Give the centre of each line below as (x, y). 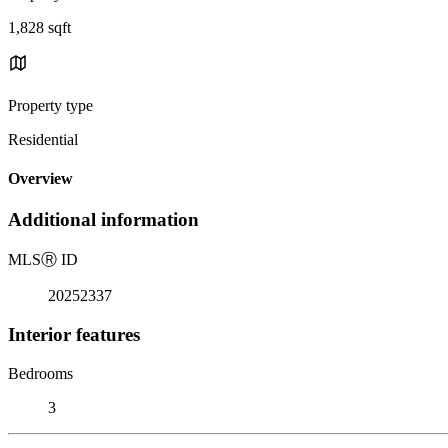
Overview (40, 179)
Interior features (74, 334)
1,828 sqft (39, 27)
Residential (43, 139)
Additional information (103, 220)
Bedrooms (40, 373)
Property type (50, 105)
